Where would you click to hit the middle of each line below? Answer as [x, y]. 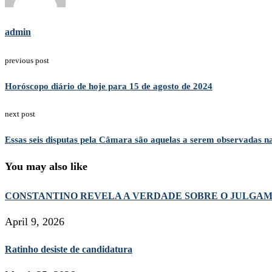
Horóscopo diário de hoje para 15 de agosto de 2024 [109, 87]
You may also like [46, 167]
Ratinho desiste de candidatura [69, 250]
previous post [27, 61]
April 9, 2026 [35, 222]
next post [20, 114]
